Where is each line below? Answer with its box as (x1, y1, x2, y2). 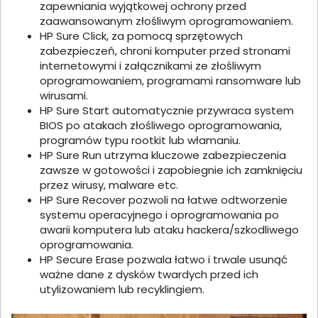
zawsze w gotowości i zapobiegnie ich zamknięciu (40, 163, 302, 178)
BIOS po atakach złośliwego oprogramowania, (40, 118, 282, 133)
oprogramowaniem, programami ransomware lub (40, 73, 301, 89)
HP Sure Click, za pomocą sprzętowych (40, 28, 243, 44)
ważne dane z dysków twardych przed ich (40, 267, 258, 283)
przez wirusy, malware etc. (40, 177, 178, 193)
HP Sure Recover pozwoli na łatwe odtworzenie (40, 192, 287, 208)
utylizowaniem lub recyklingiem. (40, 282, 204, 297)
